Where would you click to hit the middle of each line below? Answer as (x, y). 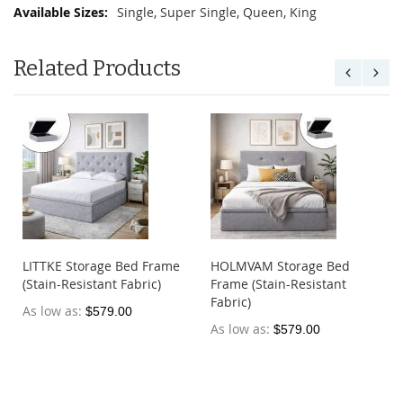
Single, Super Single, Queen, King (217, 13)
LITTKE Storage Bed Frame (101, 266)
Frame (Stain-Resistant (278, 284)
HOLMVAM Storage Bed (280, 266)
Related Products (97, 69)
